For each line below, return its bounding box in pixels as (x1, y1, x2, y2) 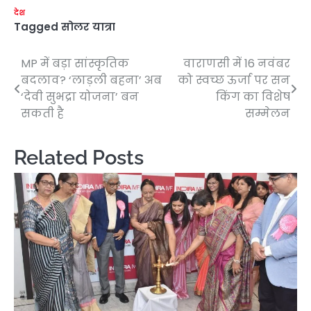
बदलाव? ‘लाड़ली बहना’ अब (21, 72, 162, 88)
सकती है (21, 105, 64, 121)
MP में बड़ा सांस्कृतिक (21, 55, 129, 72)
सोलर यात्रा (61, 19, 115, 34)
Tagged (14, 19, 61, 34)
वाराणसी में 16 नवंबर (183, 55, 290, 72)
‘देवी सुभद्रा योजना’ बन (21, 88, 139, 105)
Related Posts (14, 145, 144, 169)
